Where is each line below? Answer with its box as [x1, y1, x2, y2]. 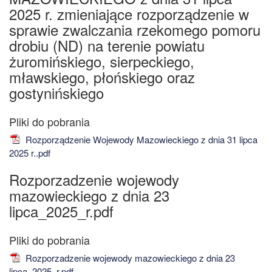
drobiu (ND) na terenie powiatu [9, 34, 205, 56]
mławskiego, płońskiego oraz [9, 66, 195, 87]
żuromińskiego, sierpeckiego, [9, 50, 194, 72]
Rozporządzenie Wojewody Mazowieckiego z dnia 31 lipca [23, 132, 257, 146]
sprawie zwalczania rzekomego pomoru [9, 18, 260, 40]
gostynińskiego [9, 81, 104, 103]
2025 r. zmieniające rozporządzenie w [9, 2, 249, 24]
